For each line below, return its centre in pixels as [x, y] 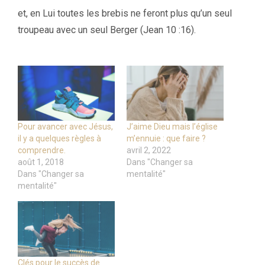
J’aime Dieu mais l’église [172, 127]
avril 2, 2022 [149, 151]
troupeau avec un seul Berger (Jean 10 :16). [107, 30]
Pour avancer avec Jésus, [65, 127]
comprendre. [42, 151]
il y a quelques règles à [59, 139]
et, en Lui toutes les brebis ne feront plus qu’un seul [125, 13]
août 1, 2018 [41, 162]
